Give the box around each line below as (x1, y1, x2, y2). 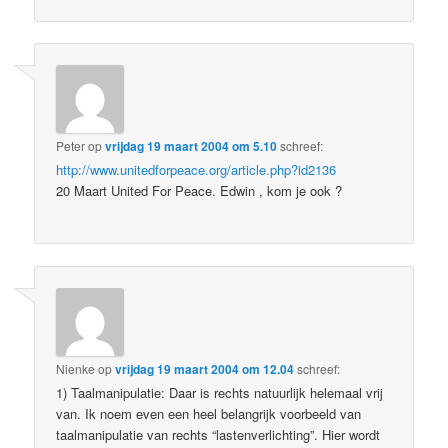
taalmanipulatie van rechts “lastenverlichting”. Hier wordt (56, 424, 381, 444)
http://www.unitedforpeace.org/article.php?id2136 (56, 160, 337, 180)
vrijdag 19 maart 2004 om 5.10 (105, 137, 278, 156)
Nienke (56, 359, 96, 377)
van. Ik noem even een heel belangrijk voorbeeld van (56, 403, 362, 423)
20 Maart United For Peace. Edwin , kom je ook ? (56, 181, 343, 201)
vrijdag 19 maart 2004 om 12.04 (115, 359, 295, 378)
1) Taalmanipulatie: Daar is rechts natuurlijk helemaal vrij (56, 382, 384, 402)
